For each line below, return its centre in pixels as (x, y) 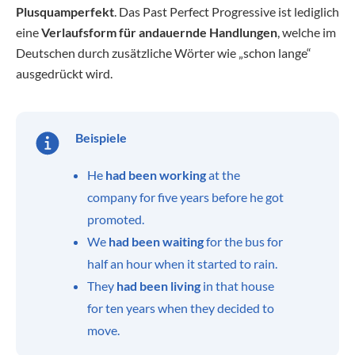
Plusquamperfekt (65, 11)
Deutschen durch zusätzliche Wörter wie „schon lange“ (164, 53)
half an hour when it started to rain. (182, 263)
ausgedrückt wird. (64, 73)
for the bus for (243, 241)
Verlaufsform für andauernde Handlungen (159, 32)
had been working (156, 175)
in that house (237, 286)
